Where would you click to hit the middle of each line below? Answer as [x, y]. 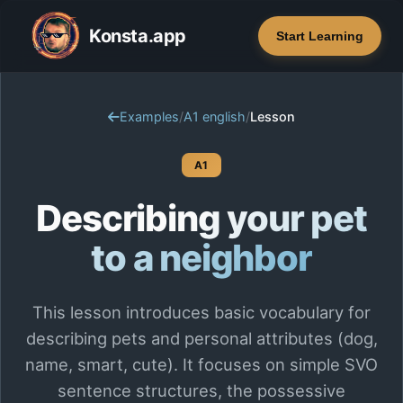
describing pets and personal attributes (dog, [201, 338]
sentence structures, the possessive [201, 390]
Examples [149, 116]
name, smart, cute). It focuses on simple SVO [201, 364]
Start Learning [320, 36]
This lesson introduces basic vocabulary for [201, 312]
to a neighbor [201, 258]
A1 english [215, 116]
